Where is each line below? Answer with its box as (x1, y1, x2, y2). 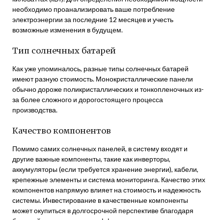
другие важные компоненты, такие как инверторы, (12, 155, 170, 163)
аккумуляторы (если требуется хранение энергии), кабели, (12, 165, 198, 173)
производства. (12, 106, 57, 114)
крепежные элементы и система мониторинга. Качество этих (12, 175, 205, 184)
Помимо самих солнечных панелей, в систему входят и (12, 144, 188, 153)
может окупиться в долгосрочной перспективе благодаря (12, 206, 193, 215)
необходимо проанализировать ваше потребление (12, 5, 175, 13)
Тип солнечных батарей (12, 46, 116, 55)
